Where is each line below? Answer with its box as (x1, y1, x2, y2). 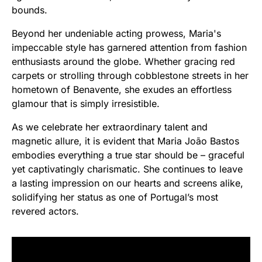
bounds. (12, 4, 47, 16)
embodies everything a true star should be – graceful (12, 149, 244, 161)
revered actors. (12, 205, 79, 217)
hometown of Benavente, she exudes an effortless (12, 83, 232, 95)
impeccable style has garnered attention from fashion (12, 41, 247, 53)
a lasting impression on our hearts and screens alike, (12, 177, 243, 189)
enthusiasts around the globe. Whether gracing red (12, 55, 235, 67)
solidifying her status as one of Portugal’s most (12, 191, 218, 203)
